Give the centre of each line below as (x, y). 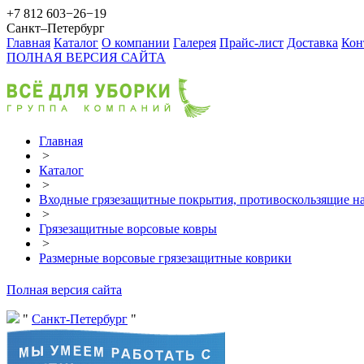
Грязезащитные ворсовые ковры (128, 229)
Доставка (312, 43)
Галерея (195, 43)
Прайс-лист (251, 43)
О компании (136, 43)
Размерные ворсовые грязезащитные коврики (165, 258)
